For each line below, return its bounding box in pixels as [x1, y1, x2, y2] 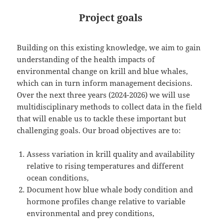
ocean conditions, [27, 173, 89, 183]
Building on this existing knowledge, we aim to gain [17, 42, 201, 53]
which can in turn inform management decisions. [17, 78, 193, 88]
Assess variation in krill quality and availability [27, 149, 195, 159]
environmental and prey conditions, [27, 208, 155, 219]
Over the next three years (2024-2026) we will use [17, 90, 190, 100]
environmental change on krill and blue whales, [17, 66, 188, 76]
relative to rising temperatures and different [27, 161, 184, 171]
